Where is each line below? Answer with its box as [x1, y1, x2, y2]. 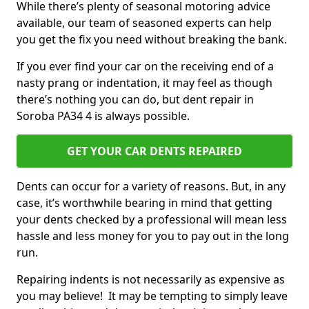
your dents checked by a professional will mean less [17, 212, 287, 227]
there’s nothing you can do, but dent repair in [17, 92, 254, 107]
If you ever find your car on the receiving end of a [17, 59, 274, 74]
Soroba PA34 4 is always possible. [17, 108, 192, 123]
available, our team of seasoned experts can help [17, 15, 272, 30]
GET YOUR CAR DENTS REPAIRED [67, 143, 242, 159]
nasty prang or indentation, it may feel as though [17, 75, 272, 90]
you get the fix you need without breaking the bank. [17, 32, 290, 47]
